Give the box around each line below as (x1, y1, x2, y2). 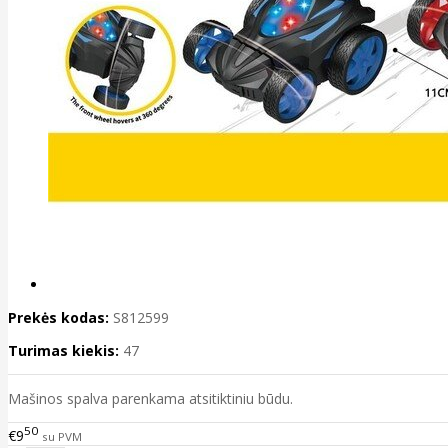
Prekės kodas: (8, 308, 109, 328)
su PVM (42, 428, 82, 444)
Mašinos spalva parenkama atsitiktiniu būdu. (8, 389, 293, 409)
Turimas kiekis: (8, 341, 119, 361)
